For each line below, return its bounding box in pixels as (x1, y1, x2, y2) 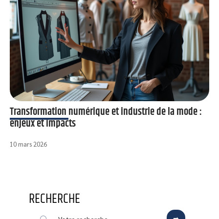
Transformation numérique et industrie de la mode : (10, 104, 202, 120)
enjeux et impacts (10, 115, 76, 131)
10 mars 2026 (10, 139, 47, 148)
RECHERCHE (29, 189, 80, 210)
